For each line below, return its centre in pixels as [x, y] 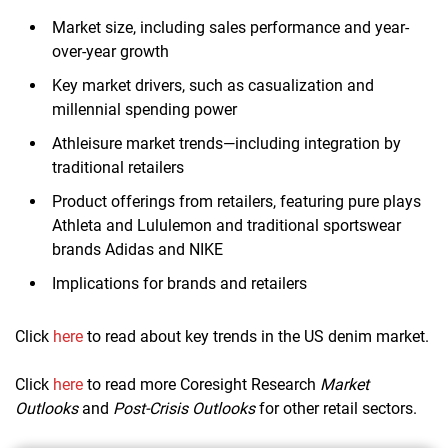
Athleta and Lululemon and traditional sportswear [226, 225]
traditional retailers [118, 167]
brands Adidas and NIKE [137, 249]
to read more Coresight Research [201, 384]
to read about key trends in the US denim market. [256, 336]
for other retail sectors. [336, 408]
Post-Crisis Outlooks [184, 408]
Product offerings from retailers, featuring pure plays [236, 201]
